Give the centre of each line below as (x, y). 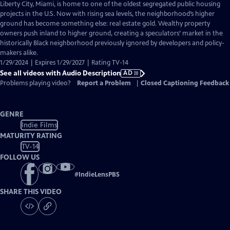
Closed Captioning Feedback (185, 83)
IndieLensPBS (99, 175)
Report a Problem (104, 83)
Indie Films (39, 125)
